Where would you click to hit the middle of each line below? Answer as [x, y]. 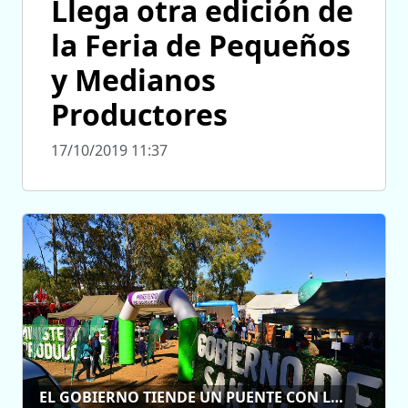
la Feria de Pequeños [201, 46]
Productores [139, 115]
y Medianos [133, 80]
